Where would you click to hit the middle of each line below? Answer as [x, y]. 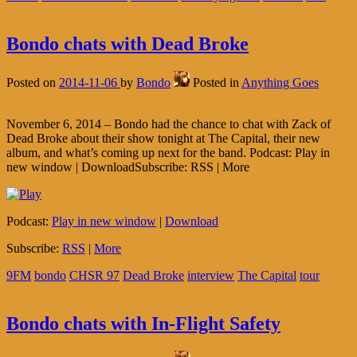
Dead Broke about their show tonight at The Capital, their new [163, 138]
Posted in [217, 82]
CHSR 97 [94, 275]
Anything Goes [280, 82]
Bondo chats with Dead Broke [127, 43]
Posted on [33, 82]
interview [211, 275]
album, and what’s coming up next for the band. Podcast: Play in [168, 152]
